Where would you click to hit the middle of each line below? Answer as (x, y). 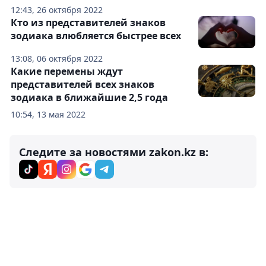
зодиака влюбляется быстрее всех (96, 35)
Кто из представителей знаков (88, 22)
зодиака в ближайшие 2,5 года (89, 97)
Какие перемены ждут (67, 71)
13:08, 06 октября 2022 (57, 58)
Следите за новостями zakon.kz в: (114, 152)
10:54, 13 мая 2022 (48, 114)
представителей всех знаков (83, 84)
